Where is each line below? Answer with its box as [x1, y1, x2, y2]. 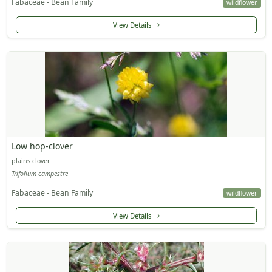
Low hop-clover [11, 140, 73, 152]
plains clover [11, 156, 50, 165]
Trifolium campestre [11, 169, 68, 178]
